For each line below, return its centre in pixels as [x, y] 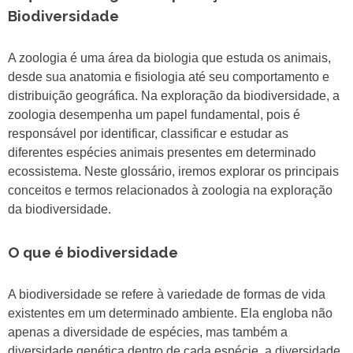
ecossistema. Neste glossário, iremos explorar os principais [173, 172]
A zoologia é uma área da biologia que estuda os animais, [169, 58]
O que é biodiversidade [93, 253]
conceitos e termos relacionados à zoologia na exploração [170, 191]
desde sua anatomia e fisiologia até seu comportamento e [169, 77]
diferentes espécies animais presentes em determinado [162, 153]
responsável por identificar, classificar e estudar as [148, 134]
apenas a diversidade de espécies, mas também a [148, 333]
